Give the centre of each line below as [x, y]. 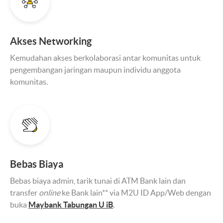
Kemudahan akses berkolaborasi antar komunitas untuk [105, 57]
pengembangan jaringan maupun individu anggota [95, 69]
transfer [24, 192]
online [49, 192]
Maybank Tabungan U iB [71, 204]
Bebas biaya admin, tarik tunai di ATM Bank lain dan [98, 180]
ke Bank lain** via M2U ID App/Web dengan [136, 192]
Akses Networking [51, 41]
